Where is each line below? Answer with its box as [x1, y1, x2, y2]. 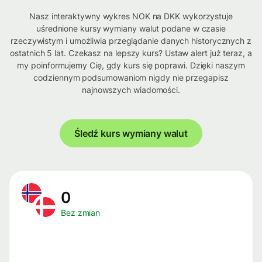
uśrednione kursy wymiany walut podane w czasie [36, 23, 226, 34]
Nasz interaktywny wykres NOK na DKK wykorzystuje [29, 11, 233, 22]
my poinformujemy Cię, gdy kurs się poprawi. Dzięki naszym [17, 60, 245, 71]
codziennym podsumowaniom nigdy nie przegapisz [33, 73, 229, 83]
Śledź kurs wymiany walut [74, 127, 188, 140]
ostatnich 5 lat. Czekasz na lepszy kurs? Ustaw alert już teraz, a [10, 48, 252, 58]
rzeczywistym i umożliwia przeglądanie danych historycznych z [11, 36, 251, 46]
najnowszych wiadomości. [81, 85, 181, 95]
